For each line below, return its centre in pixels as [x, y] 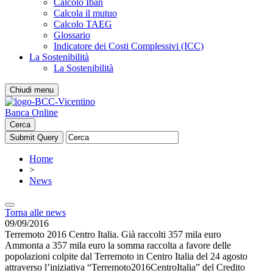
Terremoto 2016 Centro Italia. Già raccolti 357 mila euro [113, 234]
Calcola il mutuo [85, 13]
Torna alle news [35, 212]
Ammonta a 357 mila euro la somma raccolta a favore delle [118, 245]
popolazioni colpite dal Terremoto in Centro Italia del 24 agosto [126, 256]
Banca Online [31, 112]
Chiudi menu [32, 90]
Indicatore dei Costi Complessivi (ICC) [129, 46]
